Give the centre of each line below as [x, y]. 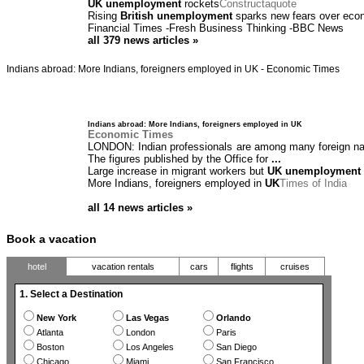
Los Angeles [150, 347]
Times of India [313, 184]
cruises [295, 267]
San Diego [236, 347]
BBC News [318, 28]
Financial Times [125, 28]
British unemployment [176, 16]
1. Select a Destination [71, 295]
